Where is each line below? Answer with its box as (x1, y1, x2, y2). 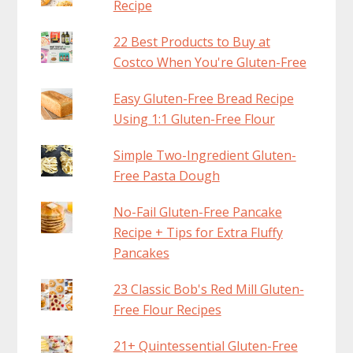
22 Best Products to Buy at (113, 32, 270, 50)
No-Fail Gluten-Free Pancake (113, 203, 282, 221)
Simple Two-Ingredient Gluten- (113, 146, 296, 164)
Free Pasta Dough (113, 166, 220, 184)
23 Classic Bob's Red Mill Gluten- (113, 280, 304, 298)
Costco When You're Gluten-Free (113, 53, 307, 71)
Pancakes (113, 243, 169, 262)
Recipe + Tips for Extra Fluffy (113, 223, 283, 241)
